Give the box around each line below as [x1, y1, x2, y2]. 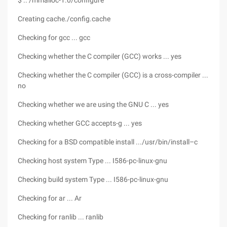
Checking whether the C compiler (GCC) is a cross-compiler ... [18, 71, 208, 79]
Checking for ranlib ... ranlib [18, 213, 103, 221]
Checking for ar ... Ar [18, 194, 82, 202]
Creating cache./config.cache [18, 15, 110, 23]
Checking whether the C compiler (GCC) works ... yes [18, 52, 181, 60]
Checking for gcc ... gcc [18, 33, 90, 42]
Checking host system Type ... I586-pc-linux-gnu [18, 157, 167, 165]
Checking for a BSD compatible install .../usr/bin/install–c [18, 138, 198, 146]
